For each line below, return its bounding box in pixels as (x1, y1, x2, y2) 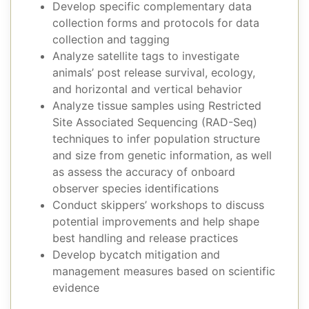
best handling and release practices (52, 231, 238, 246)
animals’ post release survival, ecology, (52, 66, 255, 80)
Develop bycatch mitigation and (52, 248, 220, 262)
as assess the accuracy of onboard (52, 165, 235, 179)
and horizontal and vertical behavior (52, 82, 242, 97)
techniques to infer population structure (52, 132, 260, 146)
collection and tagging (52, 32, 170, 47)
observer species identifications (52, 181, 219, 196)
